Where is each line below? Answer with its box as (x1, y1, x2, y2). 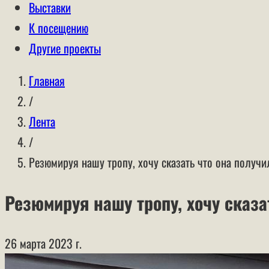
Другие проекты (29, 39, 101, 57)
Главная (29, 71, 65, 89)
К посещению (29, 19, 88, 37)
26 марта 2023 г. (5, 234, 82, 252)
